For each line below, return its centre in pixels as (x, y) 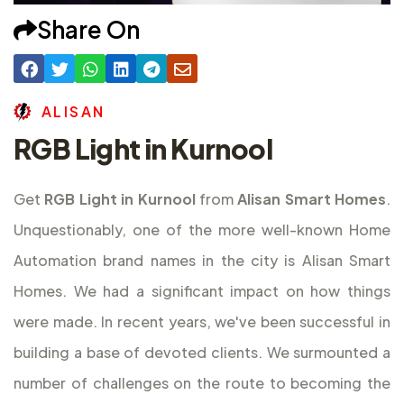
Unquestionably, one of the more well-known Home (202, 230)
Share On (88, 29)
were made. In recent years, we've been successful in (202, 322)
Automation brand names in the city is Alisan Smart (202, 261)
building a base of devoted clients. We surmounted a (202, 353)
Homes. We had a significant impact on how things (202, 291)
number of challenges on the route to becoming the (202, 383)
